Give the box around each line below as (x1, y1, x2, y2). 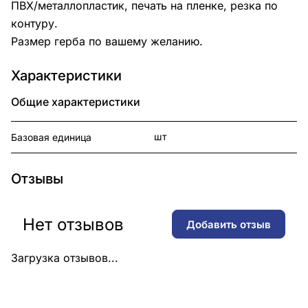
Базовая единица (11, 131, 91, 144)
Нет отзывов (23, 214, 124, 234)
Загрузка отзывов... (11, 251, 118, 265)
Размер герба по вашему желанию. (11, 34, 203, 49)
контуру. (11, 16, 58, 31)
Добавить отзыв (186, 217, 271, 231)
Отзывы (11, 170, 63, 188)
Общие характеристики (11, 95, 140, 109)
